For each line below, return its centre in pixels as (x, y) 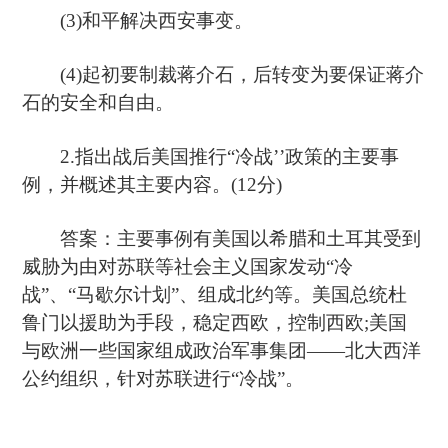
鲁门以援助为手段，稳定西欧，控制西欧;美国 (215, 323)
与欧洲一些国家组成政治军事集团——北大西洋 (222, 351)
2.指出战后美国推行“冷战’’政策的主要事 (211, 157)
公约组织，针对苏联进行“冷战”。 (163, 379)
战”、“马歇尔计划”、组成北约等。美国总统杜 (215, 295)
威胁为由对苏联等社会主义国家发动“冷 (188, 267)
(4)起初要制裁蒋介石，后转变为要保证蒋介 (223, 75)
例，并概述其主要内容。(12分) (152, 185)
